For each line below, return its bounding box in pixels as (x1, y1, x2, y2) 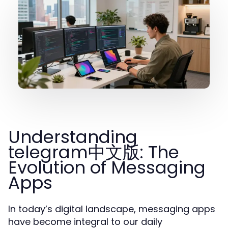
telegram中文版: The (8, 140, 179, 164)
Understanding (8, 125, 137, 149)
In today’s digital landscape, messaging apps (8, 203, 215, 215)
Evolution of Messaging (8, 155, 206, 180)
